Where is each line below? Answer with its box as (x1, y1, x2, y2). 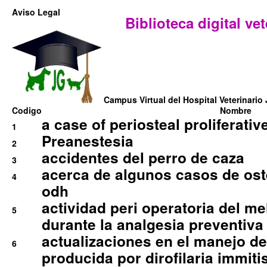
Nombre (219, 104, 252, 117)
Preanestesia (42, 131, 133, 151)
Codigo (12, 104, 42, 117)
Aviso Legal (12, 6, 60, 18)
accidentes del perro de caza (42, 147, 244, 168)
